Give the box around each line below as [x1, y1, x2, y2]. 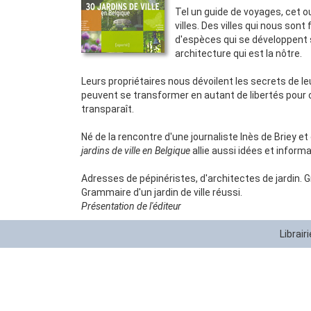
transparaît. [81, 103, 134, 115]
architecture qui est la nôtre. [175, 48, 302, 59]
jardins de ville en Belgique [81, 145, 190, 156]
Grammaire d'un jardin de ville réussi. [81, 187, 242, 198]
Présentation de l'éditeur [81, 201, 181, 212]
